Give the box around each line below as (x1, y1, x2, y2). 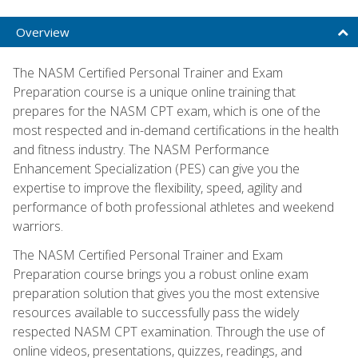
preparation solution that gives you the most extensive (13, 284, 320, 302)
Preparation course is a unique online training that (13, 82, 296, 101)
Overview (16, 23, 70, 40)
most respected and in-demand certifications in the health (13, 121, 339, 139)
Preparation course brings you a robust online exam (13, 265, 308, 283)
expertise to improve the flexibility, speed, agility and (13, 178, 302, 197)
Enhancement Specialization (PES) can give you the (13, 159, 300, 177)
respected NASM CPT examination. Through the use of (13, 322, 324, 340)
